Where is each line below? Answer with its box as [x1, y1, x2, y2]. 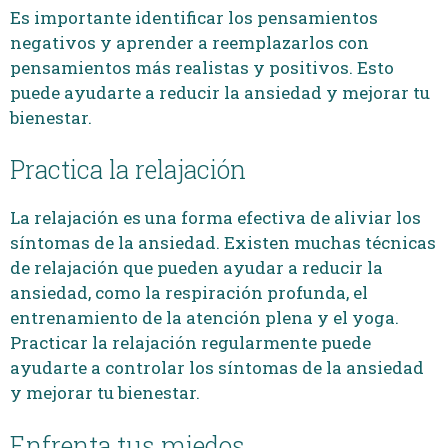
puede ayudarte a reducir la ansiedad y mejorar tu [10, 80, 430, 104]
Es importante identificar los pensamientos [10, 5, 378, 29]
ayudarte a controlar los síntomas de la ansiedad [10, 356, 424, 379]
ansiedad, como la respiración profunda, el [10, 281, 368, 304]
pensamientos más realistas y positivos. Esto [10, 55, 394, 79]
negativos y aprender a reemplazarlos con [10, 30, 369, 54]
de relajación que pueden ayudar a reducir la [10, 256, 383, 279]
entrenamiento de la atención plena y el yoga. [10, 306, 399, 329]
